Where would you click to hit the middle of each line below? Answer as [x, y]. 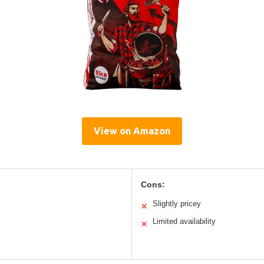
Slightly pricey [177, 203]
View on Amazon [132, 131]
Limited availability [184, 221]
